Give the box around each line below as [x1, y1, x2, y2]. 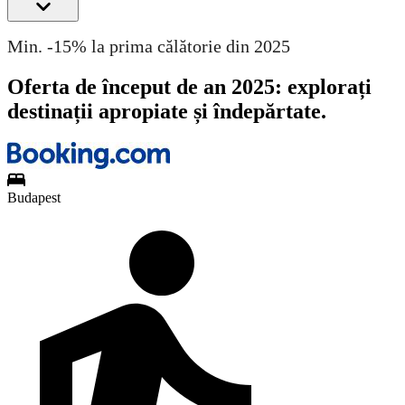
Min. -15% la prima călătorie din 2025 [7, 36, 290, 57]
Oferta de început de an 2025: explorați [7, 75, 372, 99]
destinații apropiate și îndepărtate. [7, 99, 326, 124]
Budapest [7, 189, 61, 205]
